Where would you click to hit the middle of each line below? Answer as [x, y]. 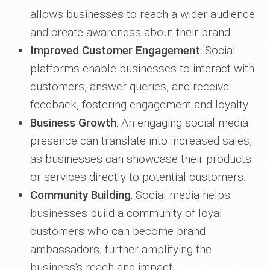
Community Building [80, 195]
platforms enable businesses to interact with [142, 68]
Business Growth [73, 123]
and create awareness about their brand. [131, 32]
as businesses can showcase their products [141, 159]
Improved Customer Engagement [115, 50]
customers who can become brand [118, 231]
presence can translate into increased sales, [141, 141]
